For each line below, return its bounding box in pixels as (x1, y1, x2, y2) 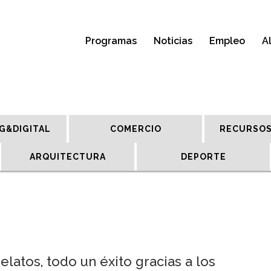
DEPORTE (180, 152, 226, 162)
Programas (85, 35, 137, 47)
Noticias (154, 35, 192, 47)
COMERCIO (109, 124, 162, 134)
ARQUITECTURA (30, 152, 106, 162)
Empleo (209, 35, 245, 47)
